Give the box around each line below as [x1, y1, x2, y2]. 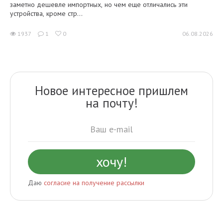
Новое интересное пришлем [35, 83, 188, 99]
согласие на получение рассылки [44, 178, 144, 188]
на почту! [85, 95, 138, 111]
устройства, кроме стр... [10, 9, 83, 18]
